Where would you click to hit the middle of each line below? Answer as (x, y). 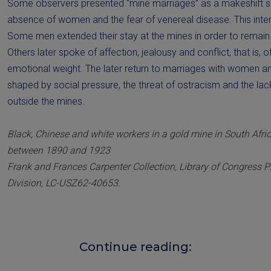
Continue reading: (135, 247)
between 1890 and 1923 (59, 151)
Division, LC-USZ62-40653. (64, 183)
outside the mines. (46, 102)
